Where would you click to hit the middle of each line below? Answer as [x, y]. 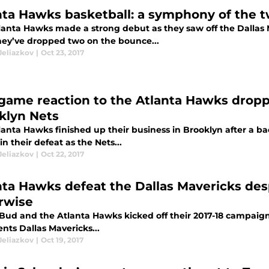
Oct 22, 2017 [62, 154]
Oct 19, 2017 [62, 240]
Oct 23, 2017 [62, 53]
